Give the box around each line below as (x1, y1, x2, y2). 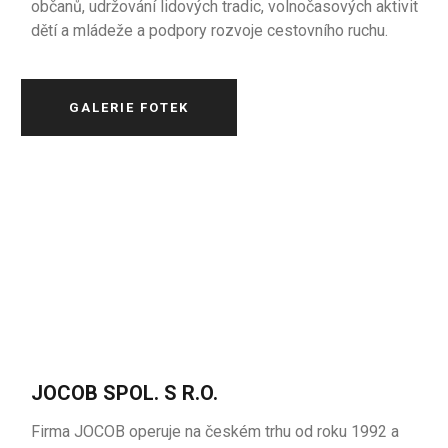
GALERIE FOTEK (69, 100, 190, 115)
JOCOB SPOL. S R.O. (31, 381, 219, 405)
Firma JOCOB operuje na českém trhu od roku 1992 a (31, 422, 400, 441)
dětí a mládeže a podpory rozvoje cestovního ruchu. (31, 21, 389, 40)
